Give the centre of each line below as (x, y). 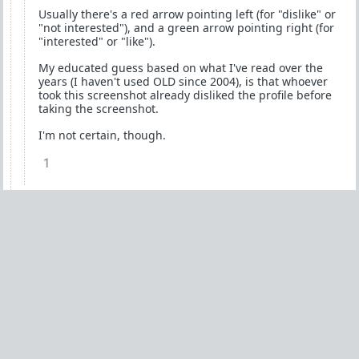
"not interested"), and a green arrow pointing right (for (186, 27)
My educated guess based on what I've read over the (181, 67)
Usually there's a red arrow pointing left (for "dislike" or (187, 14)
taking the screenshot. (99, 108)
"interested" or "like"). (97, 41)
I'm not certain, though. (102, 135)
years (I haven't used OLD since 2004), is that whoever (183, 81)
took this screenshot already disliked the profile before (185, 95)
